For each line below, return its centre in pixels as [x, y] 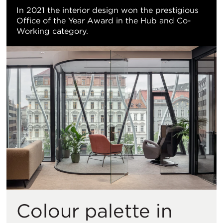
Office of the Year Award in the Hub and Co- [104, 20]
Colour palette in [94, 211]
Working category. [52, 31]
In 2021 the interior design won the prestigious [108, 10]
